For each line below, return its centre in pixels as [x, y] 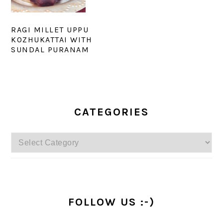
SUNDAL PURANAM [50, 50]
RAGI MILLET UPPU [50, 30]
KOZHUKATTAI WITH [52, 40]
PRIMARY [43, 94]
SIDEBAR [42, 111]
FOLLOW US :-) [111, 202]
